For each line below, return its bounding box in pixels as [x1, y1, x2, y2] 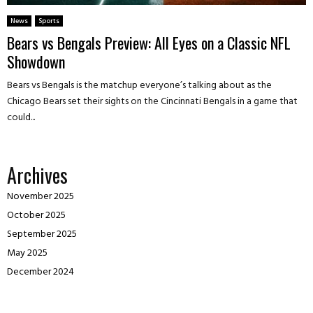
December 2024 [7, 264, 74, 281]
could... [7, 110, 35, 126]
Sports [38, 15, 59, 27]
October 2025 [7, 208, 66, 224]
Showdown [7, 50, 65, 73]
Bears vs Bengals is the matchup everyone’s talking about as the [7, 78, 272, 94]
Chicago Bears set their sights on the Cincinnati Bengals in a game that [7, 94, 298, 110]
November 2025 [7, 189, 74, 205]
